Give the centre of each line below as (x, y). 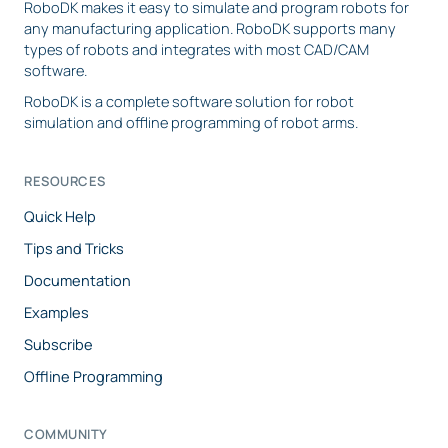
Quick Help (60, 216)
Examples (56, 312)
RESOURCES (65, 181)
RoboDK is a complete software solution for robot (189, 101)
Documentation (77, 280)
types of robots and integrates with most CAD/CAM (196, 49)
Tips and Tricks (74, 248)
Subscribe (58, 344)
